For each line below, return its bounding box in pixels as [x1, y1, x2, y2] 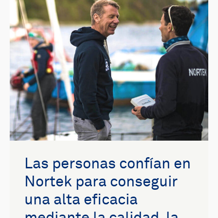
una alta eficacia [24, 193, 138, 208]
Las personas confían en [24, 157, 191, 172]
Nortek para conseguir [24, 175, 178, 190]
